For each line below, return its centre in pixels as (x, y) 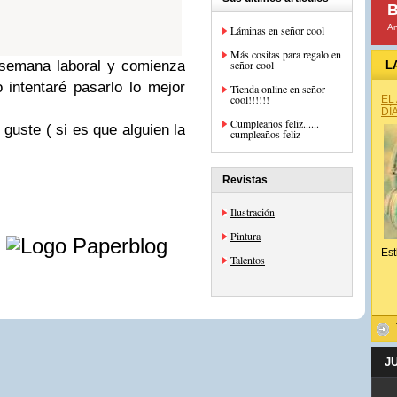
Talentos (248, 260)
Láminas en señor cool (277, 30)
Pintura (245, 236)
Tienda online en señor (278, 89)
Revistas (245, 180)
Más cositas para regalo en (286, 54)
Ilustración (253, 212)
